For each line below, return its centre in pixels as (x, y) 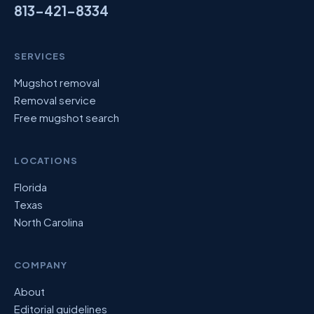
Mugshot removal (57, 82)
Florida (30, 187)
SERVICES (40, 56)
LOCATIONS (46, 161)
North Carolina (49, 222)
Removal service (55, 100)
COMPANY (41, 265)
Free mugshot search (67, 117)
